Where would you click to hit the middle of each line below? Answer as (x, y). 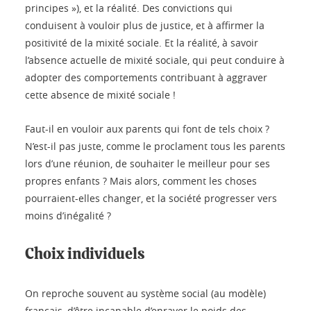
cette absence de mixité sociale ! (100, 95)
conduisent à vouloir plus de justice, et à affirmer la (145, 26)
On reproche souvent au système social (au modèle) (145, 294)
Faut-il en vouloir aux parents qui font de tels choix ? (147, 129)
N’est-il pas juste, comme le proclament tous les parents (155, 146)
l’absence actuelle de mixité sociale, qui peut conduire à (155, 60)
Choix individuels (85, 254)
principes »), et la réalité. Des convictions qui (129, 8)
